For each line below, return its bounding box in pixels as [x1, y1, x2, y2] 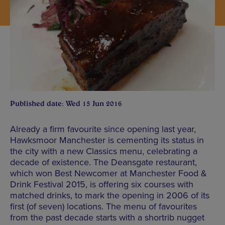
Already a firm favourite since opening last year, [10, 123, 196, 135]
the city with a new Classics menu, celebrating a [10, 145, 197, 157]
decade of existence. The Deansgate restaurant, [10, 156, 197, 168]
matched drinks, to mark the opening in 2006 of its [10, 189, 209, 201]
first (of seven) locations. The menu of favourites [10, 200, 197, 212]
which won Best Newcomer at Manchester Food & [10, 167, 207, 179]
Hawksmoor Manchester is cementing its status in [10, 134, 204, 146]
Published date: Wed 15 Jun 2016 [10, 98, 122, 108]
